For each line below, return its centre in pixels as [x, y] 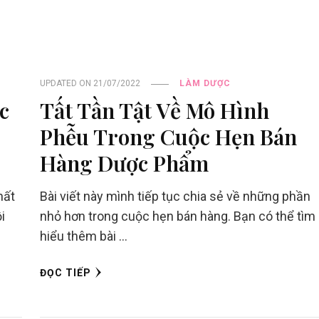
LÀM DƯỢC [205, 84]
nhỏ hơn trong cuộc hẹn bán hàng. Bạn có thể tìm [177, 216]
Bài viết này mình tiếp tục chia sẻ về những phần [175, 197]
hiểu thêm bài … [83, 236]
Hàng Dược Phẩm [124, 163]
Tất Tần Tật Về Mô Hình [154, 110]
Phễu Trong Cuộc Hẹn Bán [168, 137]
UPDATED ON [66, 84]
